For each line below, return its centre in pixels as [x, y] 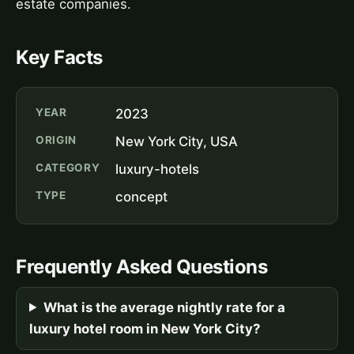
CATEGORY [68, 167]
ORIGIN [56, 139]
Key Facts [59, 57]
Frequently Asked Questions [142, 266]
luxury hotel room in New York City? [145, 328]
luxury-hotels [158, 169]
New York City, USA [177, 141]
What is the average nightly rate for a [164, 307]
